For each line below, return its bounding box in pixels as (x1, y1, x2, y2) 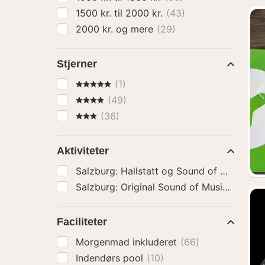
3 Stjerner (75, 109, 119, 121)
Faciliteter (57, 216, 107, 228)
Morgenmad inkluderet (76, 236, 180, 248)
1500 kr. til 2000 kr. (125, 7, 166, 19)
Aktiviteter (57, 145, 109, 157)
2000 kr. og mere (116, 23, 156, 35)
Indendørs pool (76, 252, 146, 264)
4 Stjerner (75, 93, 119, 105)
